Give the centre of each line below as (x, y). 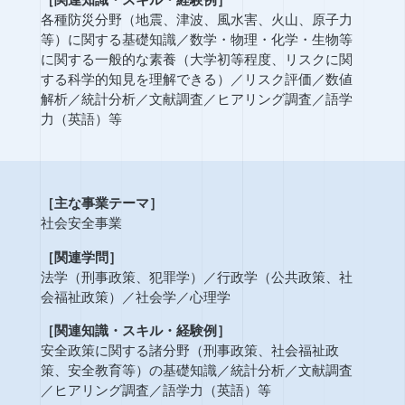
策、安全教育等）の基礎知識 (128, 370)
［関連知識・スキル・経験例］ (135, 330)
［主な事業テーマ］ (101, 203)
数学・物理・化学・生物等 (271, 39)
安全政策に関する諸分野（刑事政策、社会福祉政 (189, 350)
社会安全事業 (81, 223)
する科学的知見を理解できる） (135, 79)
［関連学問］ (81, 257)
